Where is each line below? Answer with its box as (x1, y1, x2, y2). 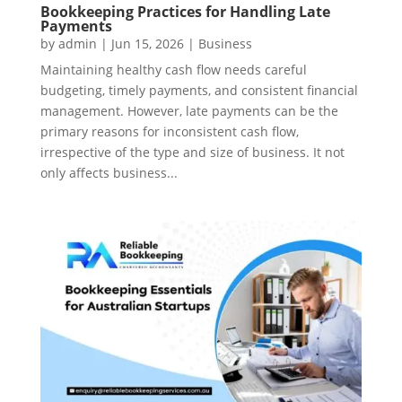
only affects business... (39, 164, 178, 182)
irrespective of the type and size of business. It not (39, 144, 345, 162)
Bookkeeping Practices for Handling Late (39, 2, 330, 22)
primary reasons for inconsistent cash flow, (39, 123, 299, 141)
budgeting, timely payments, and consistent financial (39, 82, 358, 100)
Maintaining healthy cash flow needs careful (39, 61, 307, 79)
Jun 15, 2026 (110, 35, 184, 53)
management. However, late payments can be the (39, 102, 338, 120)
